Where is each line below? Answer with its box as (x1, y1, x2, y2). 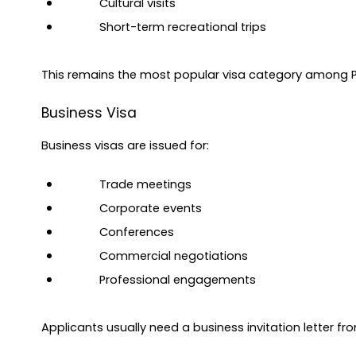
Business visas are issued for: (41, 137, 209, 154)
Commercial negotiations (99, 248, 248, 265)
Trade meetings (99, 176, 192, 193)
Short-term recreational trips (99, 18, 266, 35)
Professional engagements (99, 272, 256, 288)
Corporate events (99, 200, 202, 217)
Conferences (99, 224, 174, 241)
